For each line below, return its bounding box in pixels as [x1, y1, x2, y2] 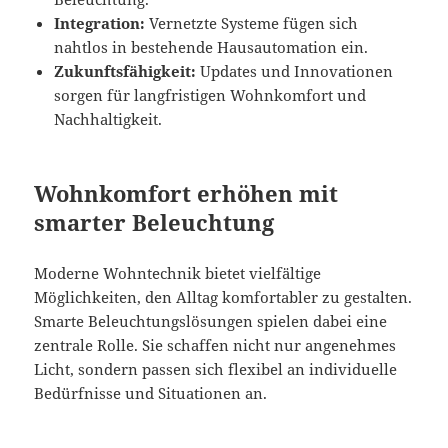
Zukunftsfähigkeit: [54, 60, 197, 81]
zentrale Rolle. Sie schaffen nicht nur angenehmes [34, 334, 397, 355]
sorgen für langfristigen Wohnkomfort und [54, 84, 367, 105]
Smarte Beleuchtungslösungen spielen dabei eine [34, 310, 388, 331]
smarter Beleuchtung [34, 206, 275, 237]
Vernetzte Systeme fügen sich [145, 12, 359, 33]
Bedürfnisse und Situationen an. [34, 382, 268, 403]
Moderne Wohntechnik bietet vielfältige [34, 262, 322, 283]
